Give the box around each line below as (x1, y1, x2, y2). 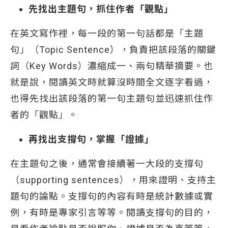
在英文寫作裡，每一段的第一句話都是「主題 (10, 28, 204, 39)
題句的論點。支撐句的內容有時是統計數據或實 (10, 191, 213, 202)
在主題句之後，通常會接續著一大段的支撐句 (10, 158, 204, 169)
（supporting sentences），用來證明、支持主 (10, 175, 216, 185)
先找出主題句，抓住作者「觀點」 (28, 4, 174, 14)
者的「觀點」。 (10, 109, 78, 120)
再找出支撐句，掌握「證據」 (28, 134, 154, 145)
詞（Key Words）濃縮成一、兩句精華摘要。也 (10, 61, 213, 71)
